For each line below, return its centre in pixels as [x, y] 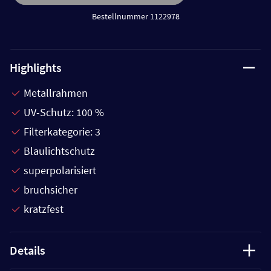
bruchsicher [51, 189]
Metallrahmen [56, 93]
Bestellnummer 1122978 [135, 16]
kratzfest [44, 209]
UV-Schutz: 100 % [64, 112]
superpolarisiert [60, 170]
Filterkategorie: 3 [62, 131]
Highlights [36, 67]
